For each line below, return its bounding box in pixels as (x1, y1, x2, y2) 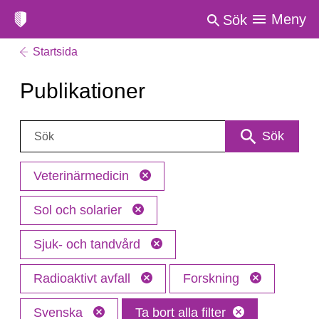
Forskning (183, 271, 243, 286)
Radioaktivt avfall (33, 271, 134, 286)
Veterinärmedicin (33, 169, 132, 183)
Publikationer (20, 79, 145, 103)
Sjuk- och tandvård (33, 237, 144, 251)
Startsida (33, 46, 78, 58)
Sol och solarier (33, 203, 125, 217)
